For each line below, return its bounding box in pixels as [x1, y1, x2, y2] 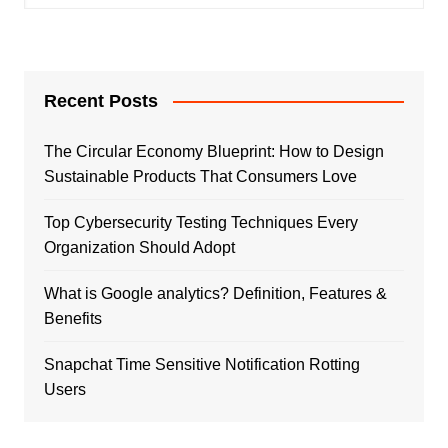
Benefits [43, 309, 102, 327]
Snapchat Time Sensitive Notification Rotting [43, 355, 360, 373]
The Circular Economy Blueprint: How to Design [43, 142, 384, 160]
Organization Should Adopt [43, 238, 235, 256]
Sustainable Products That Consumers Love [43, 167, 357, 185]
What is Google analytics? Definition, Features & [43, 284, 387, 302]
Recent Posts [43, 90, 158, 111]
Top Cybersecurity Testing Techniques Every [43, 213, 358, 231]
